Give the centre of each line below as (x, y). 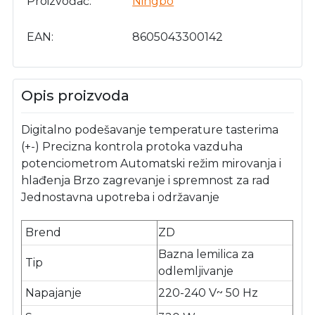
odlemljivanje (196, 271)
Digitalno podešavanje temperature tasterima (150, 130)
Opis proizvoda (76, 96)
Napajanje (54, 293)
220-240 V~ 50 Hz (208, 293)
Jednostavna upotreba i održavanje (121, 198)
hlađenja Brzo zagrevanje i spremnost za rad (146, 181)
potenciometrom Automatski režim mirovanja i (152, 164)
